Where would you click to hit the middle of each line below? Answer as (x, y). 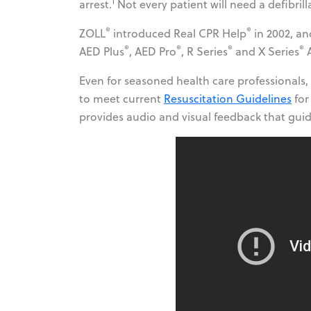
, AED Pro (153, 51)
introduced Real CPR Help (178, 33)
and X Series (266, 51)
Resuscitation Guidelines (228, 98)
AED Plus (102, 51)
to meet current (121, 98)
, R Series (204, 51)
